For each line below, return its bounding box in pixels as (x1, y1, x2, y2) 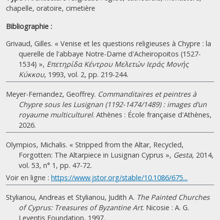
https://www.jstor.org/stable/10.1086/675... (51, 173, 188, 182)
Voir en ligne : (6, 173, 51, 182)
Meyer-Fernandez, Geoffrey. (6, 89, 98, 99)
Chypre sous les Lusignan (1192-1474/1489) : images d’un (19, 100, 207, 109)
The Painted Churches (137, 192, 210, 202)
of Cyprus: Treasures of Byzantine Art (19, 203, 142, 212)
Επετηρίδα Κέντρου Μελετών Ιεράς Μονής (47, 59, 189, 69)
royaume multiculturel (19, 110, 93, 119)
